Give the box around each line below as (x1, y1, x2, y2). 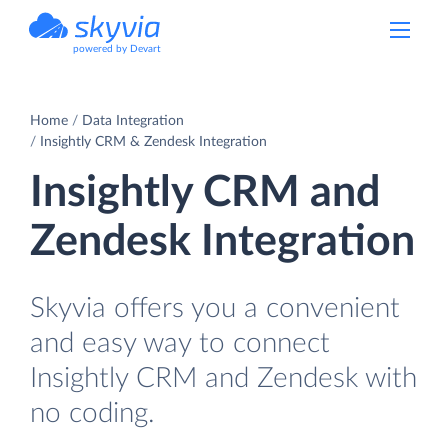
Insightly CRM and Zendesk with (30, 363, 417, 393)
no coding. (30, 398, 155, 428)
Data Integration (82, 113, 184, 128)
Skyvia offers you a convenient (30, 293, 400, 323)
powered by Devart (73, 44, 161, 54)
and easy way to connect (30, 328, 330, 358)
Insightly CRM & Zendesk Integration (40, 134, 267, 149)
